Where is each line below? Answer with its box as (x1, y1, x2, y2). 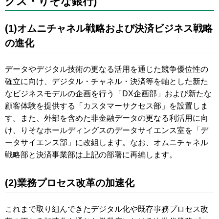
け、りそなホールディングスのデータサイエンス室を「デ (5, 126, 208, 134)
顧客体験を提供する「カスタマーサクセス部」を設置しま (5, 102, 208, 110)
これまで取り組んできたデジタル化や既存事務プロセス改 (5, 205, 208, 213)
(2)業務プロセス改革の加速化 (5, 177, 134, 188)
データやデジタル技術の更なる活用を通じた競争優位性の (5, 65, 208, 73)
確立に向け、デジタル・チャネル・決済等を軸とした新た (5, 77, 208, 86)
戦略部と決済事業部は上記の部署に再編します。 (5, 151, 177, 159)
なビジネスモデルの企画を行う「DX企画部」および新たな (5, 89, 212, 98)
